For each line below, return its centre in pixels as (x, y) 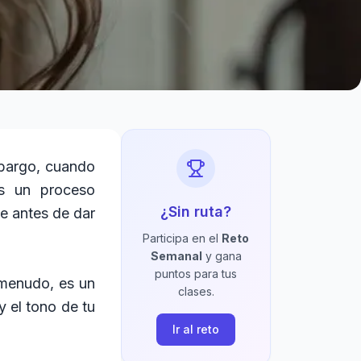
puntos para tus (196, 274)
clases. (196, 291)
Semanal (176, 256)
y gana (222, 256)
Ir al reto (196, 329)
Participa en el (182, 238)
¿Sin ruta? (196, 212)
